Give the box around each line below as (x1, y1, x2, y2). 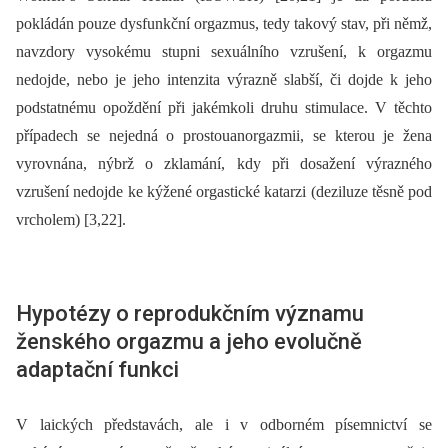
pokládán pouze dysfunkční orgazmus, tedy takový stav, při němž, (16, 14, 432, 32)
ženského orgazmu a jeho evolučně (16, 328, 362, 354)
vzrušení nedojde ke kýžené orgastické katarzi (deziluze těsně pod (16, 182, 432, 200)
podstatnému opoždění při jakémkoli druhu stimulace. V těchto (16, 98, 432, 116)
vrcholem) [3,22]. (16, 210, 126, 228)
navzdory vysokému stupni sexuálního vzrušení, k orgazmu (16, 42, 432, 60)
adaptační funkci (16, 356, 179, 382)
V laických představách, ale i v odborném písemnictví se (16, 416, 432, 434)
